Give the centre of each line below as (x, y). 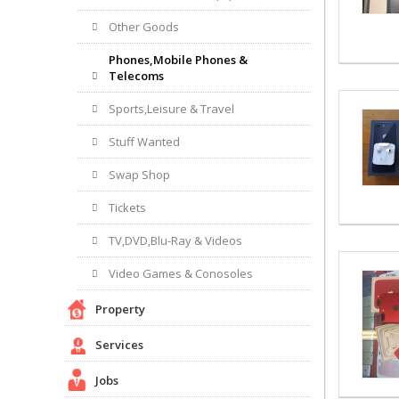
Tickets (127, 207)
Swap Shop (139, 174)
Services (119, 344)
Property (120, 309)
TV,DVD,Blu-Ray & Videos (175, 240)
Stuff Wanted (144, 141)
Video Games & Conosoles (181, 273)
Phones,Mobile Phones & (178, 59)
